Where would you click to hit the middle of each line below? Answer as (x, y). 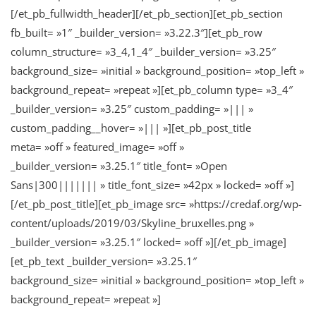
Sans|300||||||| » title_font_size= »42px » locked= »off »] (152, 184)
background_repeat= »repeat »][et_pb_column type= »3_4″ (152, 89)
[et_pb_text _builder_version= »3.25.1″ (104, 261)
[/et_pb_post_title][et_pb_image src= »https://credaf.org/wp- (156, 203)
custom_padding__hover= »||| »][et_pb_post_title (131, 127)
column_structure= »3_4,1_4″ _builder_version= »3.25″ (143, 51)
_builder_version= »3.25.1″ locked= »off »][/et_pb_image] (148, 242)
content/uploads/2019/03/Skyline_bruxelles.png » (132, 223)
